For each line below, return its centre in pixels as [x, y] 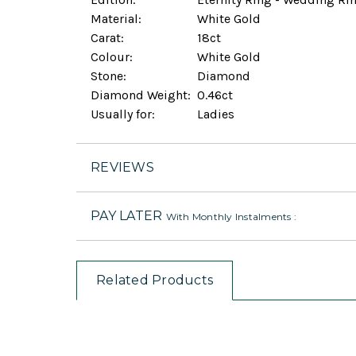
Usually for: [123, 114]
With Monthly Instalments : [231, 217]
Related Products [155, 281]
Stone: [108, 76]
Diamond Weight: [141, 95]
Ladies [213, 114]
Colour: [112, 57]
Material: [116, 19]
